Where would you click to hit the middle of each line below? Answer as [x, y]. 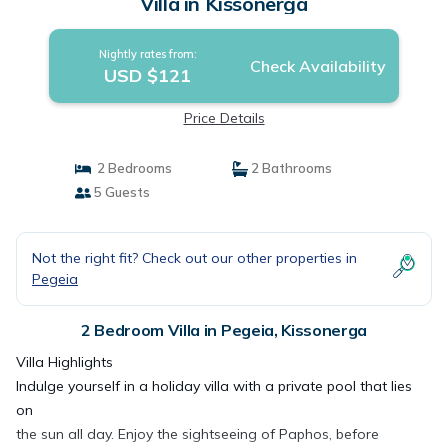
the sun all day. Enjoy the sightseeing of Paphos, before [197, 434]
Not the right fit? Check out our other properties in [194, 258]
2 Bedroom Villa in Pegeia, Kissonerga [224, 330]
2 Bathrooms [290, 168]
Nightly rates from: [147, 54]
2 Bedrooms [131, 168]
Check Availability [317, 66]
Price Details [224, 118]
